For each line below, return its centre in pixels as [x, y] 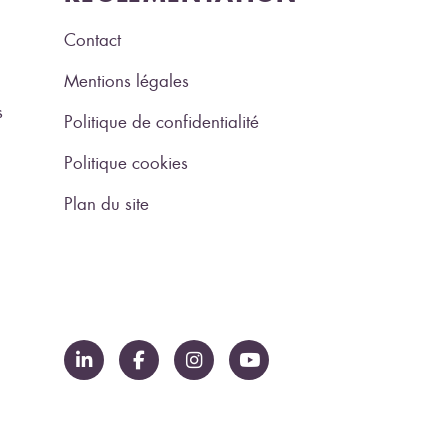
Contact [92, 39]
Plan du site [106, 203]
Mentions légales [126, 80]
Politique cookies [126, 162]
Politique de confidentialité [161, 121]
